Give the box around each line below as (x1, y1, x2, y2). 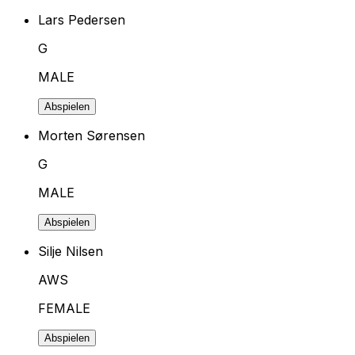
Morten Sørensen (38, 127, 146, 143)
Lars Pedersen (38, 11, 126, 28)
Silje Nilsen (38, 242, 104, 259)
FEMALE (38, 300, 91, 316)
